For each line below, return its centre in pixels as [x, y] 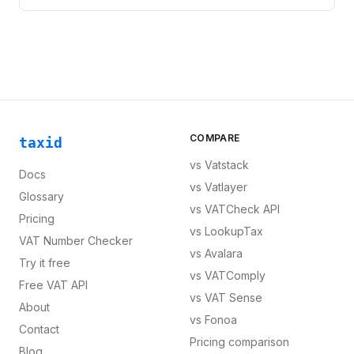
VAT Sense [233, 298]
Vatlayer [226, 187]
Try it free [45, 263]
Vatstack [227, 165]
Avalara [224, 253]
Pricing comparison [239, 342]
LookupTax [234, 231]
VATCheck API [242, 209]
